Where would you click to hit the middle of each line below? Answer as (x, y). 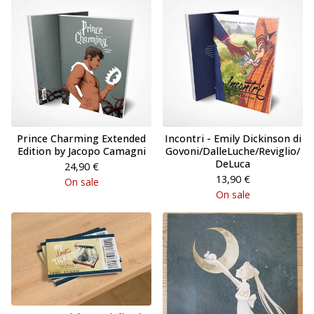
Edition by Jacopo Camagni (81, 151)
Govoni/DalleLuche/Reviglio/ (233, 151)
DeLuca (233, 163)
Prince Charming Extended (81, 138)
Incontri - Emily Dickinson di (233, 138)
